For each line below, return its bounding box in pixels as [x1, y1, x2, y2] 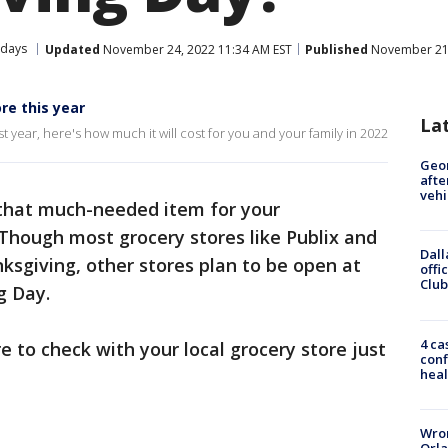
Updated [45, 40, 100, 58]
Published [305, 40, 368, 58]
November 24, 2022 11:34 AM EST [100, 40, 292, 58]
